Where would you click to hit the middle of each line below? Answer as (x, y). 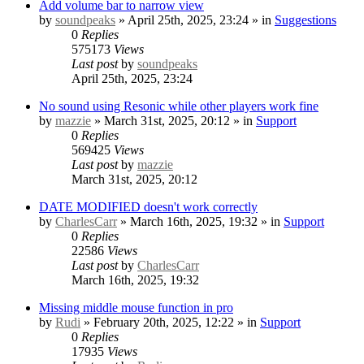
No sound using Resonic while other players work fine (179, 106)
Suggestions (305, 19)
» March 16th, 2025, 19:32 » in (200, 221)
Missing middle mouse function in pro (136, 307)
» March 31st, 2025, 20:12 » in (173, 120)
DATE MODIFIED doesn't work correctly (148, 206)
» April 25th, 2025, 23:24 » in (195, 19)
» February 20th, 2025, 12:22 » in (170, 322)
